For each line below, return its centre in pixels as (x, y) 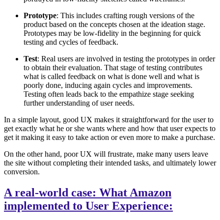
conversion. (22, 172)
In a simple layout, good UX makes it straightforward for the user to (109, 120)
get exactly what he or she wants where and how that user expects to (110, 129)
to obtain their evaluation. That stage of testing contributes (113, 68)
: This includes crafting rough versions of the (125, 16)
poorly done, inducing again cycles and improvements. (108, 85)
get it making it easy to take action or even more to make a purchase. (110, 137)
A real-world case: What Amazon (88, 192)
